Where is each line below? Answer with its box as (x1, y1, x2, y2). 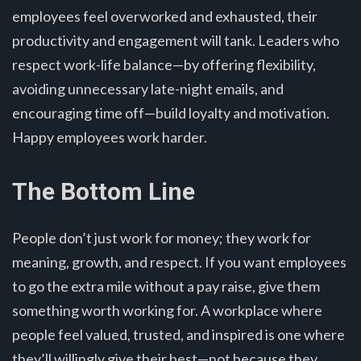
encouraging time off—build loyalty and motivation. (12, 103, 330, 122)
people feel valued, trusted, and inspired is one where (12, 325, 345, 343)
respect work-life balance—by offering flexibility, (12, 55, 316, 73)
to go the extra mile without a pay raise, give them (12, 276, 320, 295)
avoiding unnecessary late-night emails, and (12, 79, 284, 98)
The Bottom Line (12, 176, 195, 205)
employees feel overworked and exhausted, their (12, 6, 317, 25)
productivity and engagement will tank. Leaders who (12, 31, 339, 49)
